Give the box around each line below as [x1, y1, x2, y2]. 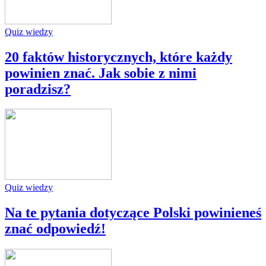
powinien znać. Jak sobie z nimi [5, 65, 197, 81]
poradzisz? [5, 81, 71, 97]
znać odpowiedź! [5, 221, 106, 237]
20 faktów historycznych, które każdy [5, 49, 232, 65]
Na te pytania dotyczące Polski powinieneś [5, 205, 261, 221]
